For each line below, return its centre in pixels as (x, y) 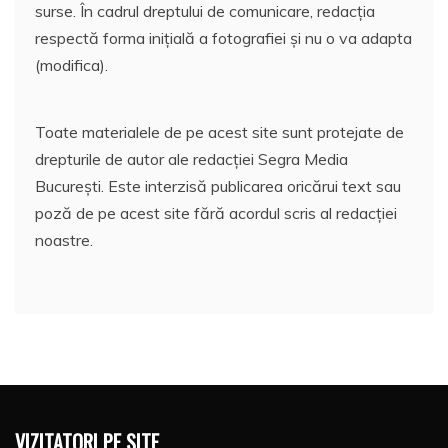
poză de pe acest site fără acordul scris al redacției (216, 213)
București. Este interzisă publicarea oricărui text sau (218, 186)
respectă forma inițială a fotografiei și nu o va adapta (223, 38)
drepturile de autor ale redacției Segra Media (191, 159)
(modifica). (71, 65)
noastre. (64, 240)
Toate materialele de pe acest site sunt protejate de (219, 132)
